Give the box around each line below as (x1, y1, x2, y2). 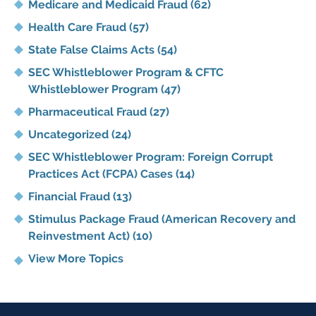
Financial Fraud (28, 190, 113, 204)
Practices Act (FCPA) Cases (28, 167, 176, 181)
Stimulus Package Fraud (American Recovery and (28, 212, 296, 226)
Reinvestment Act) (28, 229, 133, 243)
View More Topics (28, 252, 123, 266)
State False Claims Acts (28, 43, 157, 57)
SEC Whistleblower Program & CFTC (28, 66, 224, 80)
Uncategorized (28, 128, 111, 142)
